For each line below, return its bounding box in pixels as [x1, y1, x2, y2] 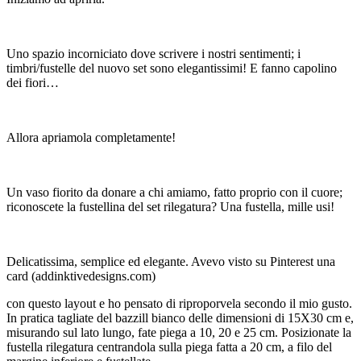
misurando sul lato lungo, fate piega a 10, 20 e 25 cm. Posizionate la [6, 326, 351, 340]
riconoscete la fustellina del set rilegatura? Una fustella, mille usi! [6, 200, 334, 214]
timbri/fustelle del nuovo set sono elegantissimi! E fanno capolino [6, 61, 337, 76]
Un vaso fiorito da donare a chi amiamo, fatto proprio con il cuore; [6, 185, 342, 200]
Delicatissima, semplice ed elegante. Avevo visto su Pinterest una [6, 255, 335, 269]
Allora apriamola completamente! [6, 131, 176, 145]
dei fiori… [6, 76, 59, 90]
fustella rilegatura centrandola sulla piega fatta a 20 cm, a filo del [6, 340, 332, 355]
